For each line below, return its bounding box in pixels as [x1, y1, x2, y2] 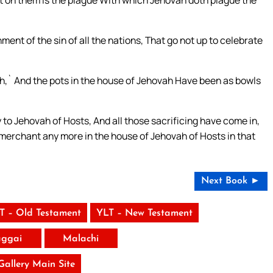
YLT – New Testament [96, 208, 193, 218]
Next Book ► [201, 175, 261, 186]
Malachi [63, 233, 99, 244]
